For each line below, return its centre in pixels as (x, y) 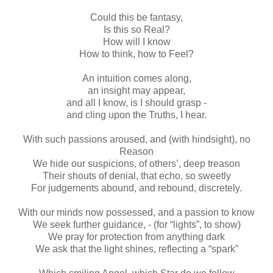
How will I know (136, 41)
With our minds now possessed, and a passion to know (136, 212)
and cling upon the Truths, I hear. (136, 115)
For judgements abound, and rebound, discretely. (136, 188)
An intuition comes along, (136, 78)
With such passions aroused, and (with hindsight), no (136, 139)
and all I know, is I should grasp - (136, 102)
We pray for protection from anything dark (136, 236)
